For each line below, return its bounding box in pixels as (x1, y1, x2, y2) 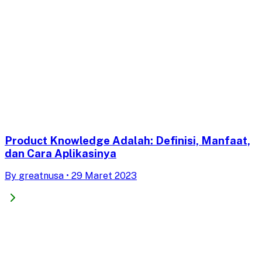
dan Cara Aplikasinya (5, 146, 116, 160)
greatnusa (19, 170, 64, 182)
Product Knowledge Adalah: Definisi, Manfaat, (5, 133, 250, 147)
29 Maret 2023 (71, 170, 137, 182)
